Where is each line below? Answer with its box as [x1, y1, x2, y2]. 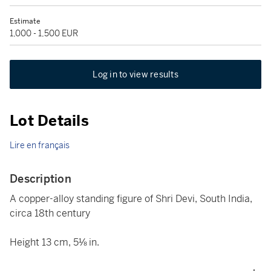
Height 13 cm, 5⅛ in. [10, 236, 99, 249]
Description [10, 172, 71, 186]
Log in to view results [93, 69, 178, 80]
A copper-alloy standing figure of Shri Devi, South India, [10, 192, 252, 205]
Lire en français [10, 140, 70, 151]
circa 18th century [10, 207, 90, 220]
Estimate [10, 16, 41, 26]
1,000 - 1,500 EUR [10, 28, 78, 39]
